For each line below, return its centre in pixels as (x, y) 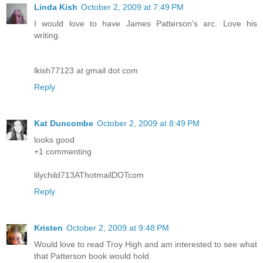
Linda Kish (56, 7)
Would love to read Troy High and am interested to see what (146, 244)
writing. (47, 35)
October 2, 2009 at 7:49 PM (132, 7)
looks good (54, 139)
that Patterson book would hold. (93, 256)
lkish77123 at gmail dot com (86, 70)
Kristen (48, 227)
